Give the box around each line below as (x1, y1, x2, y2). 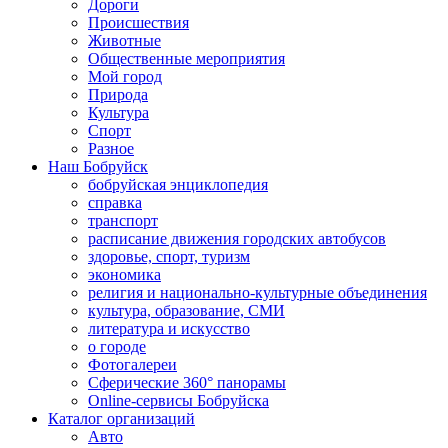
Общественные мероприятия (88, 50, 285, 67)
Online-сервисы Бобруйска (88, 392, 269, 409)
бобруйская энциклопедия (88, 176, 268, 193)
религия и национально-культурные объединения (88, 284, 427, 301)
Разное (88, 140, 134, 157)
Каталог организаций (48, 410, 195, 427)
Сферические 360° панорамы (88, 374, 286, 391)
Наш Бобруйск (48, 158, 148, 175)
